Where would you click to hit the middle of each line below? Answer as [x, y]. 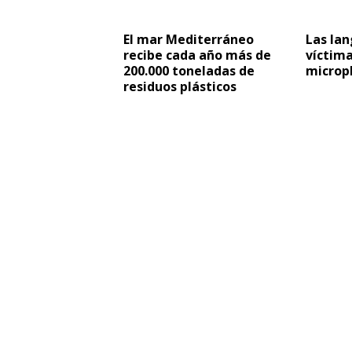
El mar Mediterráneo [189, 39]
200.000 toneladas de [189, 71]
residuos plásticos [180, 86]
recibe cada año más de [197, 55]
